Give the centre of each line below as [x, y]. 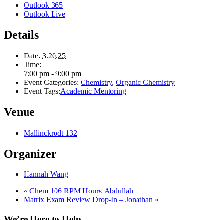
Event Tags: [42, 91]
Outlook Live [44, 14]
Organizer [30, 153]
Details [21, 35]
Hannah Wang [46, 174]
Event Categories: [51, 82]
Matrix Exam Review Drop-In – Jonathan [89, 200]
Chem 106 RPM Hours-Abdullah [80, 191]
